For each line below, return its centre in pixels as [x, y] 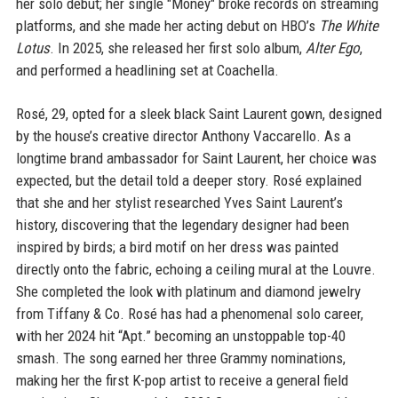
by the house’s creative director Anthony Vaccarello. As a [183, 136]
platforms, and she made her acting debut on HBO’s [167, 26]
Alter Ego [332, 48]
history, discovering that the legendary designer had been [182, 225]
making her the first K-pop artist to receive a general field [182, 380]
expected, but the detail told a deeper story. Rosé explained [188, 180]
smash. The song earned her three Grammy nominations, [180, 358]
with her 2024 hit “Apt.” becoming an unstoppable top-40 [180, 336]
